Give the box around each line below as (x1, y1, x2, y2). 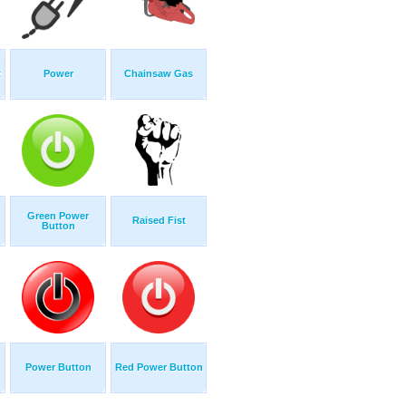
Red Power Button (114, 362, 203, 373)
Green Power (27, 210, 89, 222)
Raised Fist (131, 215, 186, 227)
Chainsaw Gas (124, 68, 193, 80)
